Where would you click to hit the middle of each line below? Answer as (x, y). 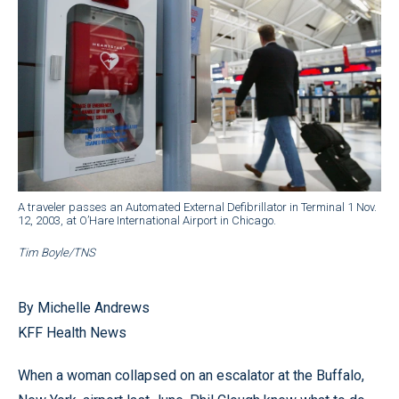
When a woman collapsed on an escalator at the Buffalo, (191, 375)
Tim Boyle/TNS (57, 252)
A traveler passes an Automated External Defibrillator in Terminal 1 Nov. (197, 207)
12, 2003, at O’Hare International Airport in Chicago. (147, 220)
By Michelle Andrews (84, 307)
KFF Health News (72, 332)
